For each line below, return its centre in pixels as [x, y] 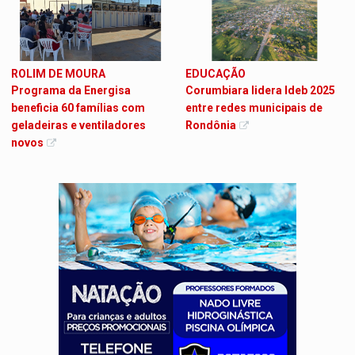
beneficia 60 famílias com [78, 107]
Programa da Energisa [71, 90]
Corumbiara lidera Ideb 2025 [260, 90]
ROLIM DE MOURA [59, 73]
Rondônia [211, 125]
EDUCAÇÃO [216, 73]
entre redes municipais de [254, 107]
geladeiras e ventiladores [79, 125]
